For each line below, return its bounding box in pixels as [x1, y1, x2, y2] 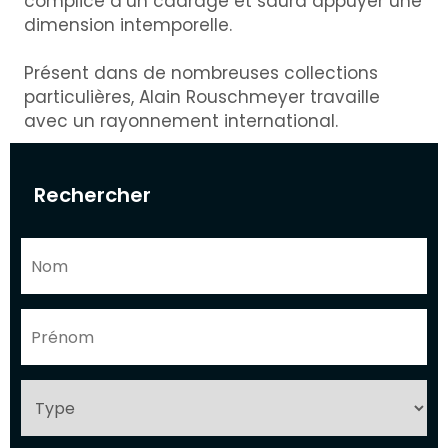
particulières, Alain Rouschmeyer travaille [23, 85, 380, 109]
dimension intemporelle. [23, 13, 232, 37]
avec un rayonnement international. [23, 109, 338, 133]
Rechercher [33, 181, 151, 209]
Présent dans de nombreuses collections [23, 61, 378, 85]
